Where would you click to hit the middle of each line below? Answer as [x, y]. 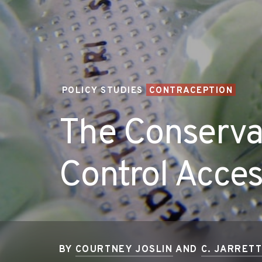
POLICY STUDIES [102, 91]
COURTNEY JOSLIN [124, 250]
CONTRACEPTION [191, 91]
